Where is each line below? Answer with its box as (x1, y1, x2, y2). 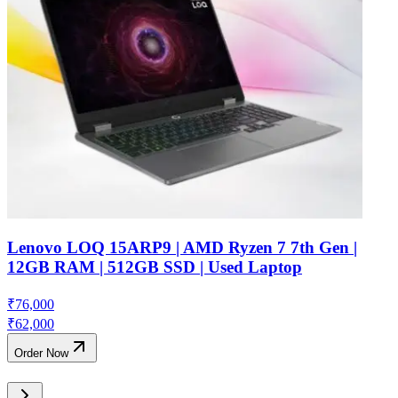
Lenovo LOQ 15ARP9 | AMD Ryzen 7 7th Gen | (7, 238, 357, 258)
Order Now (14, 346, 68, 361)
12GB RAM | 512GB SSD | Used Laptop (7, 258, 302, 277)
